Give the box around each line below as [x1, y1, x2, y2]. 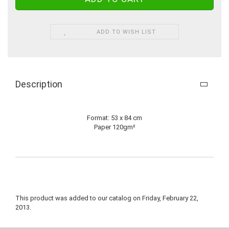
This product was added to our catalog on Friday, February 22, [15, 194, 198, 202]
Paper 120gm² [94, 123, 135, 131]
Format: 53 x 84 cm [87, 114, 142, 122]
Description [15, 79, 62, 89]
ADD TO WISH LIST [97, 29, 156, 35]
